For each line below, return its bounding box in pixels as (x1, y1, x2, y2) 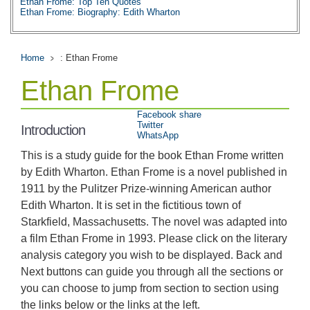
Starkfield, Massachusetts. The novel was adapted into (21, 216, 287, 228)
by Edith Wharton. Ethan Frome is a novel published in (21, 166, 287, 178)
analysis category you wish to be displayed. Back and (21, 249, 282, 261)
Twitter (137, 120, 163, 130)
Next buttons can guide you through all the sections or (21, 266, 283, 277)
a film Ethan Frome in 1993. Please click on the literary (21, 232, 287, 244)
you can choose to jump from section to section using (21, 282, 279, 294)
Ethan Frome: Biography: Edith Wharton (20, 7, 180, 17)
